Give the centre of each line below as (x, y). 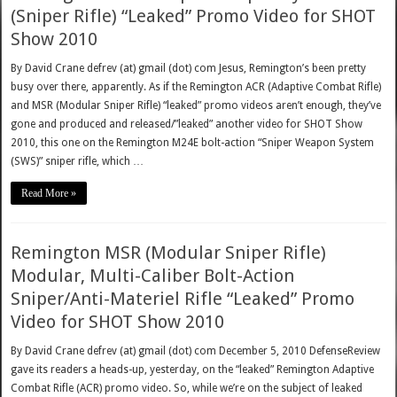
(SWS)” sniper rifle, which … (78, 162)
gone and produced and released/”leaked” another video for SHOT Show (187, 125)
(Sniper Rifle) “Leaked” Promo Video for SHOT (194, 16)
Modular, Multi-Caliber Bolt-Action (153, 276)
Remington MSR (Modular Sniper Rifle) (169, 253)
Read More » (49, 194)
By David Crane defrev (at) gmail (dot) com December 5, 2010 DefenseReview (196, 351)
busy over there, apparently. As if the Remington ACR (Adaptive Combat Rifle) (196, 87)
